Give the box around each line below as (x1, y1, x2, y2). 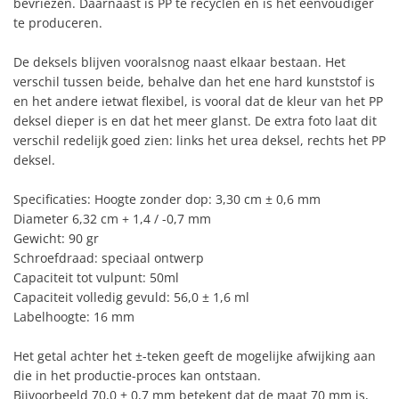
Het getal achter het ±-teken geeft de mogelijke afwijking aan (13, 346, 376, 364)
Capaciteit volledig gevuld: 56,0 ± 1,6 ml (13, 288, 249, 305)
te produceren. (13, 13, 102, 31)
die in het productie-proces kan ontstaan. (13, 366, 261, 384)
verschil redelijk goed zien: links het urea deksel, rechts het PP (13, 131, 386, 149)
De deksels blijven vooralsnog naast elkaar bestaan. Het (13, 53, 346, 70)
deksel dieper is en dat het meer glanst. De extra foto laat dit (13, 111, 377, 129)
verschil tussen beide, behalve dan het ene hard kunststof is (13, 72, 375, 90)
